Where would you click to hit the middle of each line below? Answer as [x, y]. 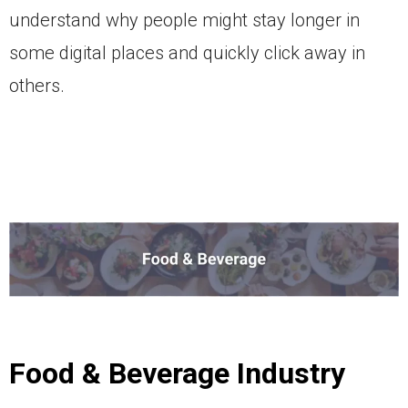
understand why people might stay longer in [184, 20]
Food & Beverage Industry [177, 374]
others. [37, 86]
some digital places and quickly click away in [187, 53]
